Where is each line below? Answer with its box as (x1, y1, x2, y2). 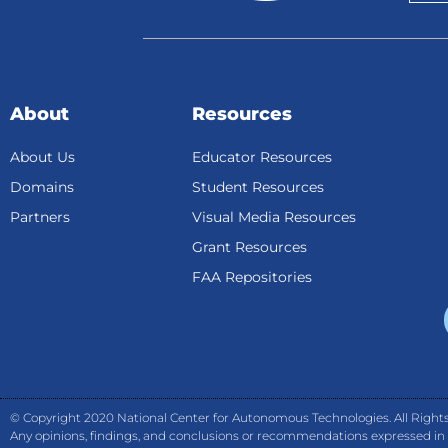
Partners (10, 208, 70, 227)
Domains (10, 178, 74, 197)
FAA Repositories (192, 268, 313, 287)
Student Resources (192, 178, 325, 197)
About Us (10, 148, 75, 167)
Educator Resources (192, 148, 333, 167)
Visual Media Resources (192, 208, 357, 227)
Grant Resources (192, 238, 308, 257)
